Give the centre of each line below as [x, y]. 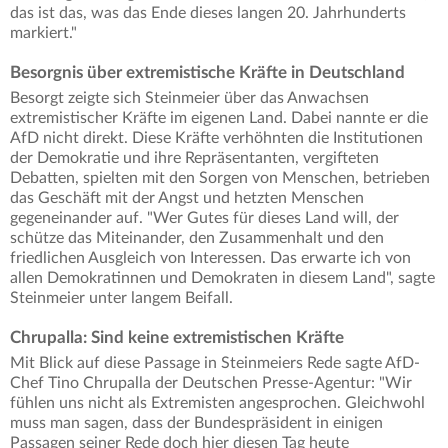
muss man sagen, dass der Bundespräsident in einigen [196, 423]
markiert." [43, 33]
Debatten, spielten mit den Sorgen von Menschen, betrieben [220, 178]
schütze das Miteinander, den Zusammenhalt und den [197, 238]
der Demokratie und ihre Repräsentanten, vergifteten [194, 158]
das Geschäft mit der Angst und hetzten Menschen [187, 198]
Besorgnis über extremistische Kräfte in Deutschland [207, 73]
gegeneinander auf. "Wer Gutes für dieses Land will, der [204, 218]
